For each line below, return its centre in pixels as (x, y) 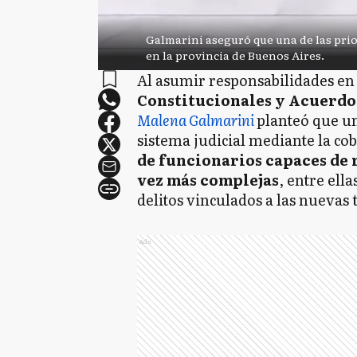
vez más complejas (208, 180)
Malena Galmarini (197, 120)
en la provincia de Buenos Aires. (235, 55)
